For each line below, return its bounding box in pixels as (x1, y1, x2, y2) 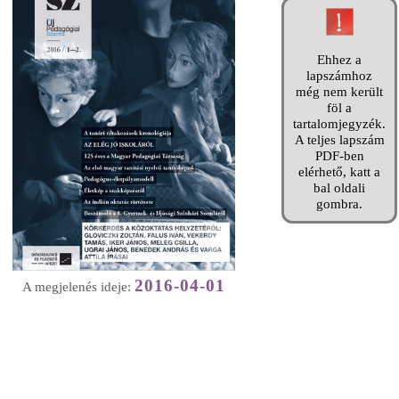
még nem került (296, 85, 383, 99)
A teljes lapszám (294, 133, 385, 147)
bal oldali (313, 181, 365, 195)
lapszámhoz (306, 69, 372, 83)
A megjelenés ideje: (22, 280, 134, 295)
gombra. (316, 197, 362, 211)
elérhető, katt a (298, 165, 380, 179)
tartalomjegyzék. (293, 117, 386, 131)
